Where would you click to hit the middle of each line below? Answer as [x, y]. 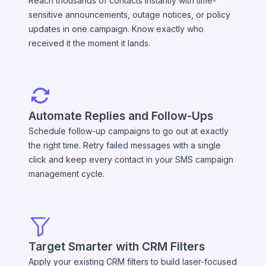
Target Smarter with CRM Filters [117, 246]
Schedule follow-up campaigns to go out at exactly [129, 131]
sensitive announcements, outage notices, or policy [129, 14]
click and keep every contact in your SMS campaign [131, 159]
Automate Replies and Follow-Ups [121, 115]
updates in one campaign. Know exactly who [116, 28]
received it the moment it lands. [89, 43]
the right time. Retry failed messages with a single [125, 145]
